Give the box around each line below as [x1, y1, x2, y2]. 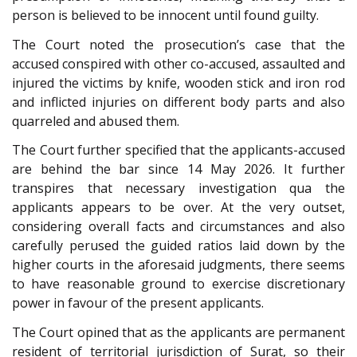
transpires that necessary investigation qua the [12, 179, 345, 198]
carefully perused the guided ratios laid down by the [12, 237, 345, 255]
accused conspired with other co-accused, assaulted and [12, 54, 345, 73]
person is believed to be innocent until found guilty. [12, 6, 319, 25]
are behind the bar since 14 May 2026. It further [12, 160, 345, 178]
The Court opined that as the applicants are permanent [12, 323, 345, 341]
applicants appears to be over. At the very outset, [12, 198, 345, 217]
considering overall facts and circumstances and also [12, 218, 345, 236]
